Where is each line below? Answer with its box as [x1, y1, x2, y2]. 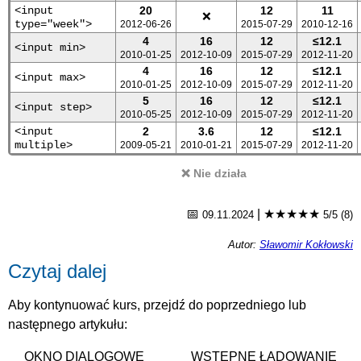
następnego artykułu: [8, 317, 127, 331]
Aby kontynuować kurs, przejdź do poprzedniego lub [8, 297, 306, 312]
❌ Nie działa [181, 166, 247, 180]
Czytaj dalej [8, 259, 106, 282]
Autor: [228, 238, 259, 251]
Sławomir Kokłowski [259, 238, 353, 251]
